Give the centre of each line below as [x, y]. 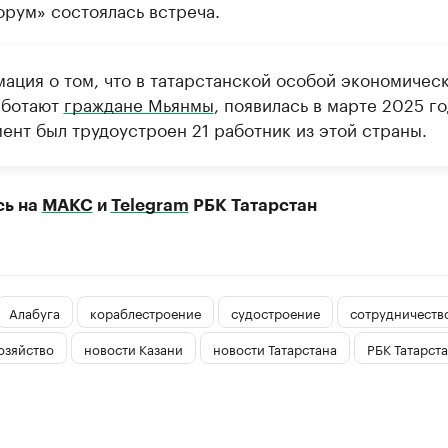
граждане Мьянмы [138, 103]
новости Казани [133, 347]
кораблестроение [145, 311]
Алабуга [34, 311]
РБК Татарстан [252, 205]
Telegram [149, 205]
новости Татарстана [274, 347]
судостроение [275, 311]
